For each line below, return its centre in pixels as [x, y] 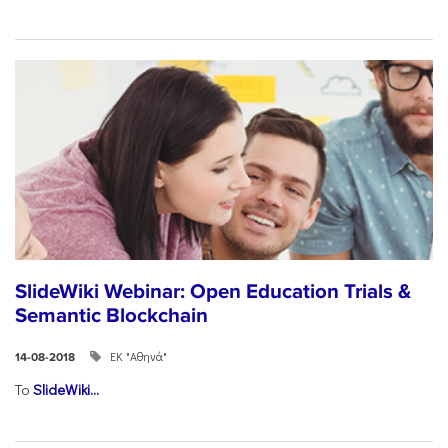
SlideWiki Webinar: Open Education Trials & [213, 292]
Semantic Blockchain [111, 316]
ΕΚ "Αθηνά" [138, 356]
